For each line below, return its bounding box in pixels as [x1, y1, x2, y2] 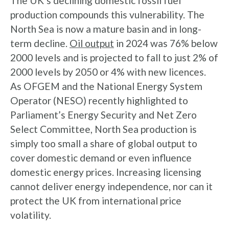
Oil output [70, 37, 114, 49]
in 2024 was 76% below [114, 37, 218, 49]
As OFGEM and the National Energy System [10, 80, 202, 92]
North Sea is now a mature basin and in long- [10, 23, 201, 35]
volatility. [10, 209, 51, 221]
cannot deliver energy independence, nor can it [10, 180, 213, 192]
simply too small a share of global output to [10, 138, 197, 149]
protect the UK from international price [10, 195, 181, 207]
